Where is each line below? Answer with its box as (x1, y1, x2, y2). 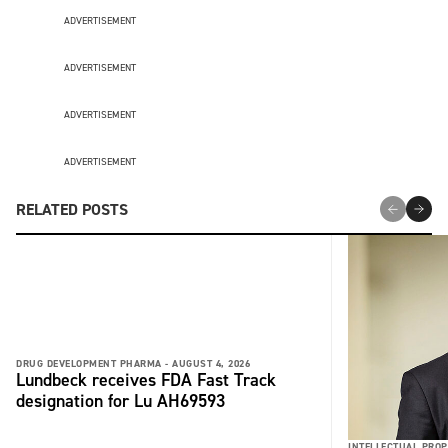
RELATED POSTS (16, 198, 128, 220)
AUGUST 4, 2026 (172, 357, 250, 371)
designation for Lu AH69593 (16, 389, 225, 414)
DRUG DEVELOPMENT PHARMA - (16, 357, 169, 371)
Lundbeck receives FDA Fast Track (16, 368, 276, 393)
